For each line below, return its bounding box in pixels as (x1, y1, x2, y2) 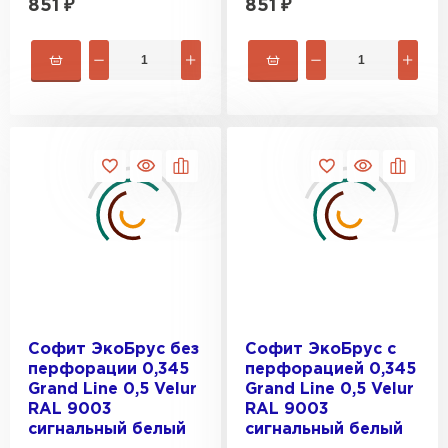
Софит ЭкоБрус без (28, 342, 199, 357)
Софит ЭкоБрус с (245, 342, 396, 357)
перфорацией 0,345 (245, 362, 416, 377)
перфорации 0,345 (28, 362, 189, 377)
